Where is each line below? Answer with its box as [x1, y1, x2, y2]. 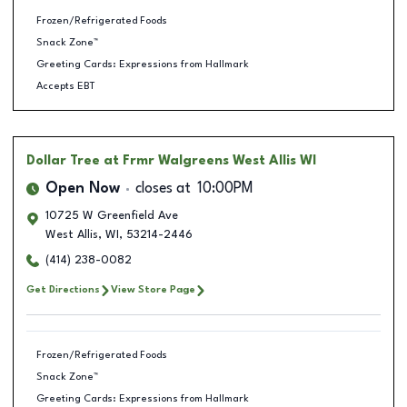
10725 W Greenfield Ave [45, 210, 178, 222]
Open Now [45, 182, 120, 196]
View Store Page [111, 284, 195, 295]
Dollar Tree [26, 154, 100, 167]
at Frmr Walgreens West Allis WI [104, 154, 316, 167]
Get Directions [26, 284, 100, 295]
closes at [135, 182, 191, 196]
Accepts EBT [35, 80, 95, 92]
